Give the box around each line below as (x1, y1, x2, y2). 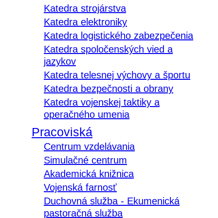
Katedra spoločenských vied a (44, 44, 173, 55)
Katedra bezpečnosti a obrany (44, 83, 173, 94)
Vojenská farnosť (44, 182, 117, 193)
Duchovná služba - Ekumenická (44, 196, 180, 207)
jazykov (44, 56, 76, 67)
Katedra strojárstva (44, 3, 126, 14)
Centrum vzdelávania (44, 141, 135, 152)
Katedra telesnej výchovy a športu (44, 70, 190, 81)
